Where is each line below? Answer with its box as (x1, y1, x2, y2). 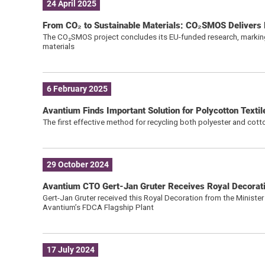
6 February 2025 (46, 84, 108, 94)
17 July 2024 (46, 245, 95, 255)
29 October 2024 (46, 160, 109, 170)
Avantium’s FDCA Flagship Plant (42, 202, 154, 212)
